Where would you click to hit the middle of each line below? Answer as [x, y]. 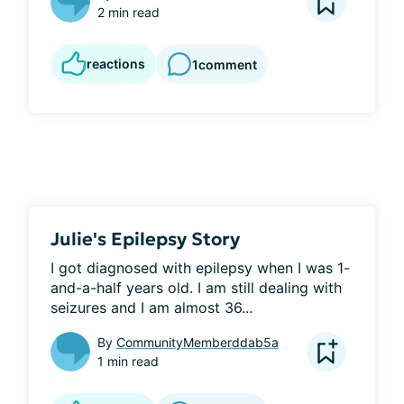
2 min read [129, 12]
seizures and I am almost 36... [151, 308]
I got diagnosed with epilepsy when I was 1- [200, 268]
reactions [116, 64]
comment [228, 64]
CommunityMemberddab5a [197, 342]
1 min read [128, 361]
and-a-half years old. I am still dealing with [196, 288]
